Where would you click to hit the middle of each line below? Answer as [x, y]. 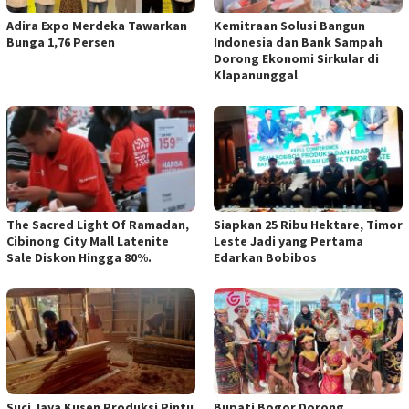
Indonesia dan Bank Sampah [298, 42]
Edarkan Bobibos [265, 258]
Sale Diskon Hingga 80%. [79, 258]
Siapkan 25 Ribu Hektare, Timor [308, 225]
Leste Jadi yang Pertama [288, 241]
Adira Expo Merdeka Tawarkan [97, 26]
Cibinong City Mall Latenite [88, 241]
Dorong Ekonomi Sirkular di [296, 59]
